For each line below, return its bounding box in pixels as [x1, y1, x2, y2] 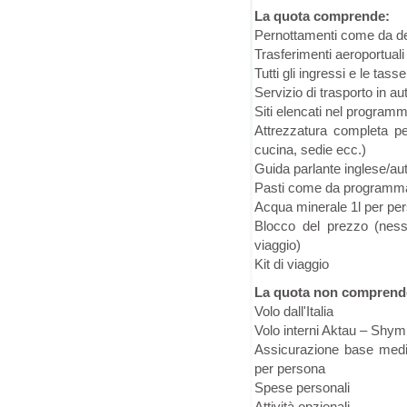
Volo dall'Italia [254, 303, 333, 319]
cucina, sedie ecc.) [254, 141, 366, 157]
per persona [254, 361, 325, 376]
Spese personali [254, 380, 350, 395]
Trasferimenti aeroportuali [254, 45, 404, 62]
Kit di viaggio [254, 255, 329, 272]
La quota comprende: [254, 7, 390, 24]
